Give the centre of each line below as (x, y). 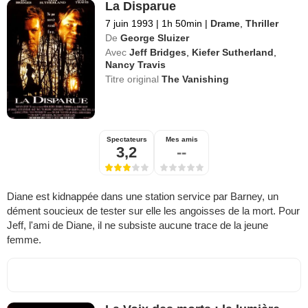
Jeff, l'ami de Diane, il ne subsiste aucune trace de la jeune (137, 225)
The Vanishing (196, 79)
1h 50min (182, 23)
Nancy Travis (136, 64)
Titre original (134, 79)
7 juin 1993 (130, 23)
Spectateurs (126, 140)
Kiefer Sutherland (233, 52)
